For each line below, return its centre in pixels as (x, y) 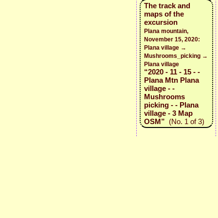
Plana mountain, (166, 31)
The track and (167, 6)
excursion (161, 22)
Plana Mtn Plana (171, 80)
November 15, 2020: (172, 39)
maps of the (164, 14)
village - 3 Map (168, 113)
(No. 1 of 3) (184, 121)
